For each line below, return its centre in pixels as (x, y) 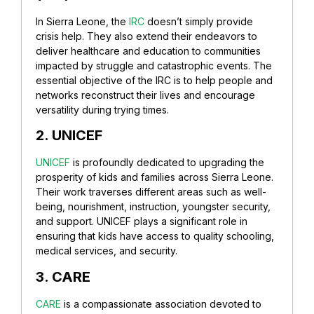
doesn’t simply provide (199, 21)
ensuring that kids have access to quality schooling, (155, 236)
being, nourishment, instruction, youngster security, (153, 207)
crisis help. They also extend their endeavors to (146, 36)
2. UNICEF (69, 136)
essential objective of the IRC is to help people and (154, 80)
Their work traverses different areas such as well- (151, 192)
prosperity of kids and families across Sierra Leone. (155, 177)
